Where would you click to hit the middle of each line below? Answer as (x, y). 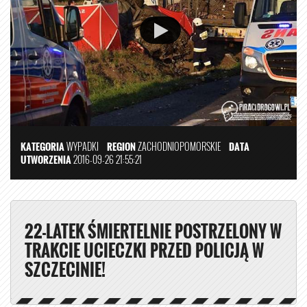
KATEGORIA (42, 147)
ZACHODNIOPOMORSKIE (182, 147)
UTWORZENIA (46, 160)
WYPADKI (83, 147)
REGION (121, 147)
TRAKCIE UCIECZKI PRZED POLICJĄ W (144, 250)
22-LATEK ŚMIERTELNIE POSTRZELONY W (153, 231)
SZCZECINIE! (65, 270)
